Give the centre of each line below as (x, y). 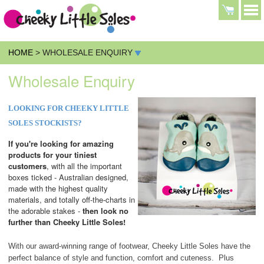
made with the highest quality (58, 189)
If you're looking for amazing (61, 144)
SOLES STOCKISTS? (45, 123)
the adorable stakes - (45, 211)
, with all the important (84, 166)
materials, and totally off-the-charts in (72, 200)
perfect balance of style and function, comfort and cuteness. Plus (121, 258)
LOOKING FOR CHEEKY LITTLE (69, 108)
